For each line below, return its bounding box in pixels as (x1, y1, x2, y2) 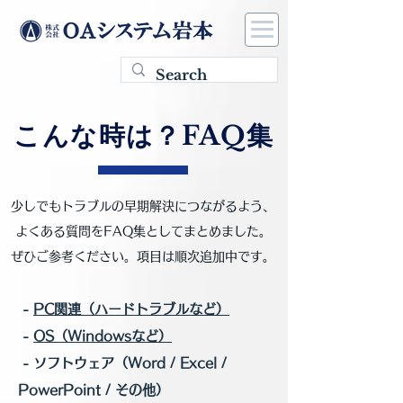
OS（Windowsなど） (33, 329, 172, 343)
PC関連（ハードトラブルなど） (33, 302, 229, 316)
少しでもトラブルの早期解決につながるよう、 (11, 200, 275, 212)
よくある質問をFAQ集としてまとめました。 (14, 225, 272, 237)
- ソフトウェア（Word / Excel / (18, 356, 227, 370)
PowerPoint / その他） (18, 383, 169, 397)
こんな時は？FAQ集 (13, 120, 274, 152)
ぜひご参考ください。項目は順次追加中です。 (11, 250, 275, 263)
